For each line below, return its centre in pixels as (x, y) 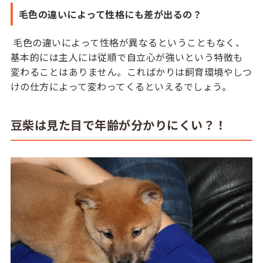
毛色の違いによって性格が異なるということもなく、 (128, 42)
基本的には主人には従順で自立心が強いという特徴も (127, 57)
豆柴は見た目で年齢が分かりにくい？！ (119, 125)
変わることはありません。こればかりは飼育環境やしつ (131, 71)
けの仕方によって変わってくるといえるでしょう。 (122, 86)
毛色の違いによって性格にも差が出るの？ (110, 14)
